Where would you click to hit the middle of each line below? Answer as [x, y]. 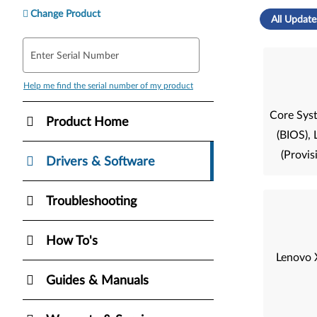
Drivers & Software [100, 162]
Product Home [87, 122]
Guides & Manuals [97, 281]
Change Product [65, 14]
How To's [72, 241]
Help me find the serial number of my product [108, 85]
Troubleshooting [91, 201]
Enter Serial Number [75, 56]
